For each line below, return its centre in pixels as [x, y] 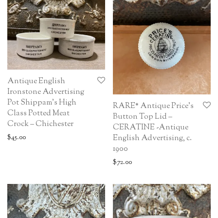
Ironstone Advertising [46, 92]
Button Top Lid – [143, 117]
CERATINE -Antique [151, 127]
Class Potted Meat [38, 114]
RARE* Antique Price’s [153, 106]
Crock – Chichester [40, 125]
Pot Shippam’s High [42, 103]
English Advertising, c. [152, 138]
